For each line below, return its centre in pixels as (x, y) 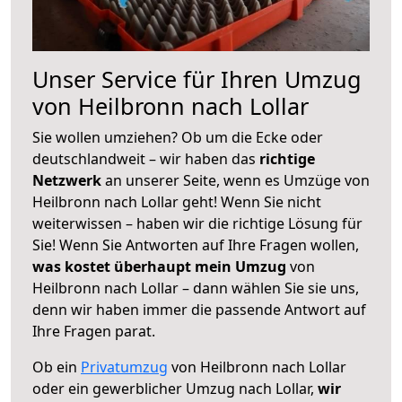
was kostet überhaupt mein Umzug (159, 266)
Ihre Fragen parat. (94, 331)
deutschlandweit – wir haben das (146, 158)
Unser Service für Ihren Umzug (197, 79)
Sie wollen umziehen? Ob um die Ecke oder (178, 137)
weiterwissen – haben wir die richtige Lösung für (197, 223)
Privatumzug (124, 367)
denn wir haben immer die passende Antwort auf (199, 309)
